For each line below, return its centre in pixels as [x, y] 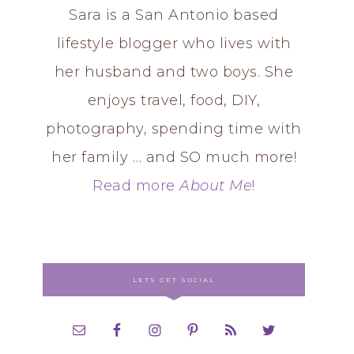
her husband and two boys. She [174, 72]
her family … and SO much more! [174, 158]
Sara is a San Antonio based [174, 15]
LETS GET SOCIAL [174, 279]
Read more [136, 186]
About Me [216, 186]
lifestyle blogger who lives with [174, 44]
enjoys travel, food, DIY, [174, 101]
